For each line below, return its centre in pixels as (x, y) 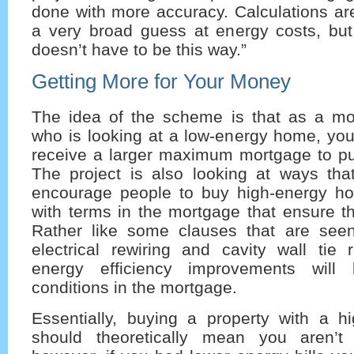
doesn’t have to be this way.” (139, 49)
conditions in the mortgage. (134, 288)
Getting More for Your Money (161, 82)
